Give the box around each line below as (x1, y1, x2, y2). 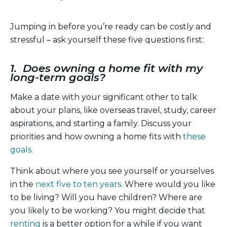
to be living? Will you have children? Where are (10, 192, 202, 202)
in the (10, 179, 35, 189)
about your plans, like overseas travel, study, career (10, 105, 216, 115)
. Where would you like (121, 179, 215, 189)
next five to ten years (35, 179, 121, 189)
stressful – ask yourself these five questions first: (10, 34, 204, 45)
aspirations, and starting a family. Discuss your (10, 118, 192, 128)
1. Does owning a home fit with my (10, 61, 203, 74)
